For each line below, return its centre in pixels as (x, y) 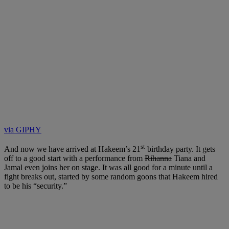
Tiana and (189, 158)
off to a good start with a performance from (74, 158)
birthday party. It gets (180, 149)
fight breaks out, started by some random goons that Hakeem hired (111, 177)
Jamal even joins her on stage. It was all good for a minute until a (108, 168)
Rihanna (158, 158)
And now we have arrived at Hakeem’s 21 (72, 149)
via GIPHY (23, 129)
